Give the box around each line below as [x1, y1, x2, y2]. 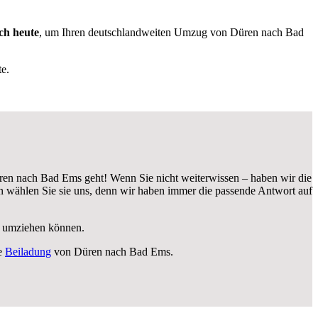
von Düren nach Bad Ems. [51, 245, 173, 258]
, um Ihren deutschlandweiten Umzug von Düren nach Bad [39, 26, 304, 38]
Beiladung [5, 245, 51, 258]
